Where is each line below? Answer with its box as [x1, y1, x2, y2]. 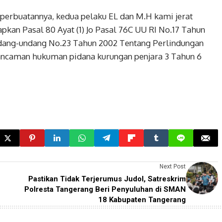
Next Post [160, 163, 186, 170]
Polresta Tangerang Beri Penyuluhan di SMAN [24, 185, 186, 194]
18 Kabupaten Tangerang [98, 195, 186, 204]
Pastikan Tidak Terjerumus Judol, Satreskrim [28, 174, 186, 183]
